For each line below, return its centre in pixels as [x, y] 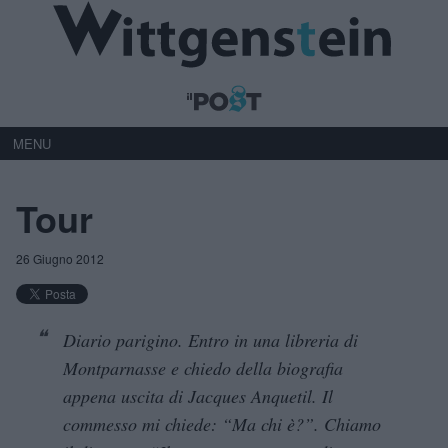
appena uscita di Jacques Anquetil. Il [198, 395]
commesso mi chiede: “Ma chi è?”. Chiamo [222, 423]
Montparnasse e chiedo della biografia [203, 367]
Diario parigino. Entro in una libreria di [210, 339]
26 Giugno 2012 [60, 258]
